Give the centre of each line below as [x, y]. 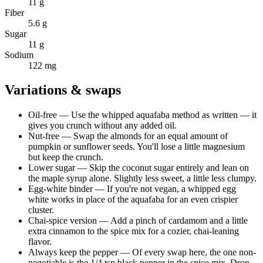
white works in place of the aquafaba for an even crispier [133, 200]
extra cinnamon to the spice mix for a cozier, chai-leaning [134, 231]
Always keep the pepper [73, 252]
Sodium [19, 55]
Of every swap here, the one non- [194, 252]
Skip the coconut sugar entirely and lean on [169, 168]
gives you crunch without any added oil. [102, 126]
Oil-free [43, 115]
